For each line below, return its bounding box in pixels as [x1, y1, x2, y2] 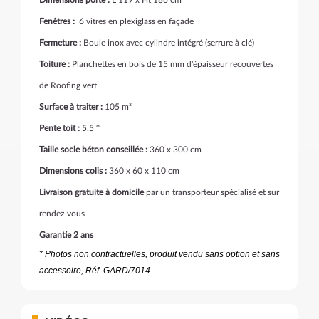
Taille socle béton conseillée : [39, 145, 147, 154]
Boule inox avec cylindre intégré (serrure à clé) [81, 38, 254, 47]
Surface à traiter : [39, 103, 103, 111]
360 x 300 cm [147, 145, 202, 154]
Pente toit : [39, 124, 80, 132]
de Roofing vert [39, 81, 97, 90]
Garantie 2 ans [39, 231, 93, 239]
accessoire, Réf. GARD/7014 [39, 266, 150, 276]
